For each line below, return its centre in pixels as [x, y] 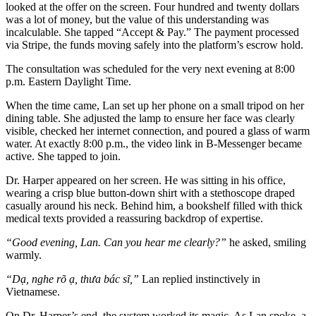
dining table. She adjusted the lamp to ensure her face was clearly [150, 118]
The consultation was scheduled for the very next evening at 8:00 [150, 68]
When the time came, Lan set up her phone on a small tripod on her [155, 105]
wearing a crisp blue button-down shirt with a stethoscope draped [150, 193]
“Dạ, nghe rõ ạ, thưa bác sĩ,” [72, 279]
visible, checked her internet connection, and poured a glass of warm [158, 130]
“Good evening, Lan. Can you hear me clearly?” [116, 242]
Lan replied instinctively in [200, 279]
